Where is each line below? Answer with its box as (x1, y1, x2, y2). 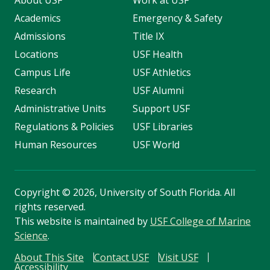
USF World (132, 138, 180, 152)
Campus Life (14, 66, 71, 80)
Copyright (14, 186, 62, 199)
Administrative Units (14, 102, 106, 116)
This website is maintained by (14, 215, 150, 228)
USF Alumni (132, 84, 184, 98)
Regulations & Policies (14, 120, 114, 134)
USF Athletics (132, 66, 191, 80)
